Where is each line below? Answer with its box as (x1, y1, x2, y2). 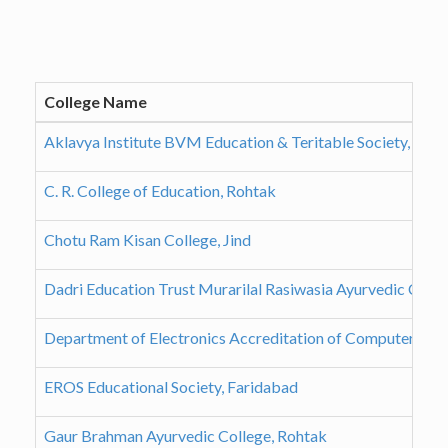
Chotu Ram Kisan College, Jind (44, 230, 251, 250)
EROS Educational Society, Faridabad (44, 377, 298, 397)
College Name (44, 92, 147, 112)
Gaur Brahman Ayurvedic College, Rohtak (44, 426, 327, 446)
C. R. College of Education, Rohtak (44, 181, 276, 201)
